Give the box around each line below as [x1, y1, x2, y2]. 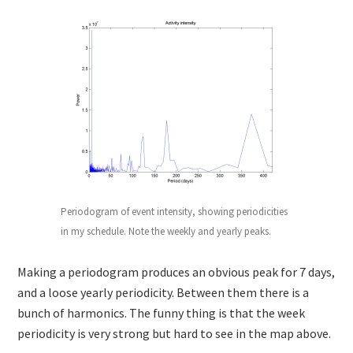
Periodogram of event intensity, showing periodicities [61, 204, 288, 218]
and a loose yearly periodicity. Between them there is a [17, 284, 310, 300]
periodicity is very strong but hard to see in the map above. [17, 325, 332, 341]
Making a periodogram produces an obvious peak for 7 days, [17, 263, 336, 280]
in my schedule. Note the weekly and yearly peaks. [61, 224, 271, 238]
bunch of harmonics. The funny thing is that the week [17, 304, 306, 321]
